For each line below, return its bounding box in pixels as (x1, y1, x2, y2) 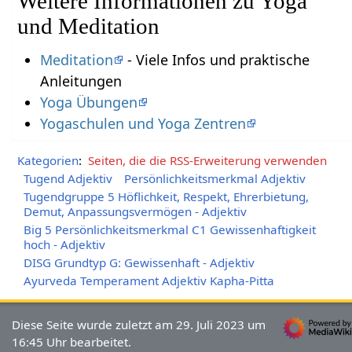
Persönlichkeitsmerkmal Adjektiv (123, 170, 306, 187)
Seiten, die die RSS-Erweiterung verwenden (87, 152, 327, 169)
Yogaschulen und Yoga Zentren (39, 114, 246, 134)
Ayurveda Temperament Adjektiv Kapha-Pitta (23, 272, 274, 288)
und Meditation (17, 13, 160, 38)
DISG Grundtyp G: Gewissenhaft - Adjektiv (23, 254, 255, 270)
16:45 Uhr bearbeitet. (12, 333, 132, 350)
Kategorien (17, 152, 79, 169)
